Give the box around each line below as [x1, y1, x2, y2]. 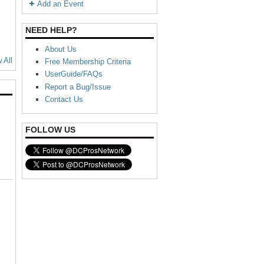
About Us [44, 45, 77, 54]
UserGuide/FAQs [44, 70, 103, 79]
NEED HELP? [25, 25, 77, 35]
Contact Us [44, 94, 83, 104]
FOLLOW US [25, 124, 75, 134]
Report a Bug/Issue [44, 82, 111, 91]
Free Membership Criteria [44, 57, 131, 67]
